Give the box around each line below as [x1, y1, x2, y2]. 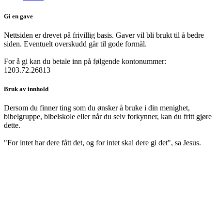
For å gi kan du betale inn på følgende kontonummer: [4, 57, 166, 65]
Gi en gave [4, 12, 33, 20]
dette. [4, 121, 22, 130]
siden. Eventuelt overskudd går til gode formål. [4, 39, 149, 48]
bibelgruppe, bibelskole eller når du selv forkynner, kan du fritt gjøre [4, 112, 212, 121]
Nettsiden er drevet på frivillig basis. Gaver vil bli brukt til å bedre [4, 31, 204, 39]
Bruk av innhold [4, 85, 48, 93]
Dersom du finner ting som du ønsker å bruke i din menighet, [4, 104, 190, 112]
